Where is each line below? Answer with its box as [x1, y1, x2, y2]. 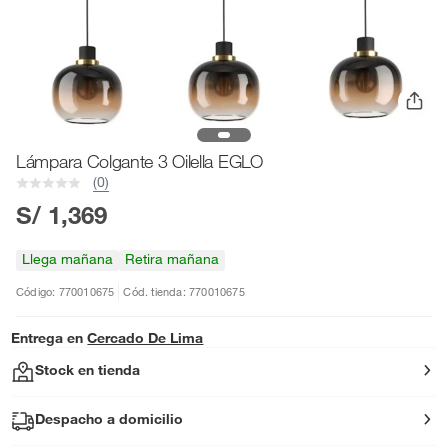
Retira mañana [125, 250, 219, 268]
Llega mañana [22, 250, 113, 268]
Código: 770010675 [16, 284, 115, 299]
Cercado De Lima [87, 329, 204, 347]
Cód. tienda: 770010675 [123, 284, 245, 299]
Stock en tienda [35, 361, 141, 379]
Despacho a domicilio [35, 410, 184, 428]
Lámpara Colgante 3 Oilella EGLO [16, 150, 263, 172]
